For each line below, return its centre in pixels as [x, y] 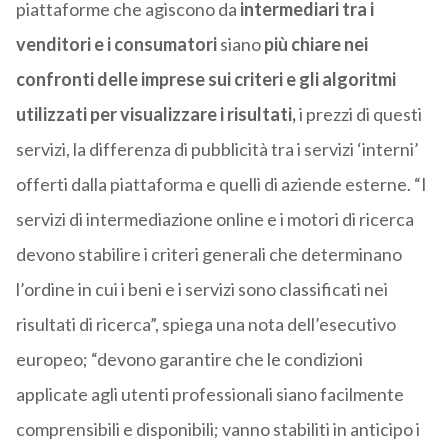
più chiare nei [315, 44]
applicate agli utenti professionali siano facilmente [209, 394]
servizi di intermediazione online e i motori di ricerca [214, 219]
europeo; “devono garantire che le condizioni [189, 359]
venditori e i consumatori [116, 44]
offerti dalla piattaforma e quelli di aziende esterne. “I [221, 184]
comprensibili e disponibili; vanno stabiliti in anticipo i [217, 429]
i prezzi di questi [358, 114]
